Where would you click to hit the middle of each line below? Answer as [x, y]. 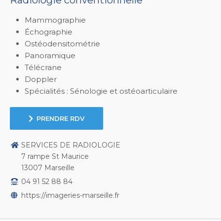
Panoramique [50, 56]
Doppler [41, 79]
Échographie [49, 32]
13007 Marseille [48, 168]
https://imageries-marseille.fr [71, 196]
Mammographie [55, 20]
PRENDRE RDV [60, 119]
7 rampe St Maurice [55, 157]
